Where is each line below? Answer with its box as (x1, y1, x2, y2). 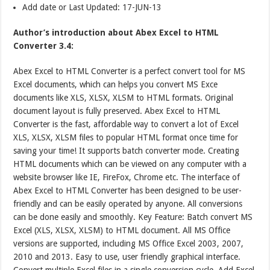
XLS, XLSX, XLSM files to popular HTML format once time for (13, 133, 239, 143)
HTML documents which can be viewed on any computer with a (13, 159, 247, 169)
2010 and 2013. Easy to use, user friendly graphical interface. (13, 252, 241, 262)
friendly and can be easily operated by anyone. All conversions (13, 199, 243, 209)
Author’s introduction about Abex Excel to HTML (13, 28, 219, 38)
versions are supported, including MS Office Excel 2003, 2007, (13, 239, 244, 249)
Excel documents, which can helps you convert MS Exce (13, 80, 218, 90)
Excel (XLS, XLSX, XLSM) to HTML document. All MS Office (13, 225, 231, 236)
